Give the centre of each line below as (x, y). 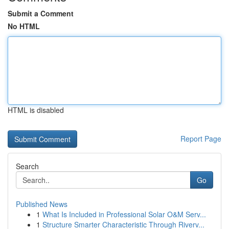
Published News (42, 204)
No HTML (24, 26)
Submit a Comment (41, 13)
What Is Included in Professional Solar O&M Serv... (124, 214)
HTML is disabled (36, 110)
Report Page (201, 139)
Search (27, 166)
